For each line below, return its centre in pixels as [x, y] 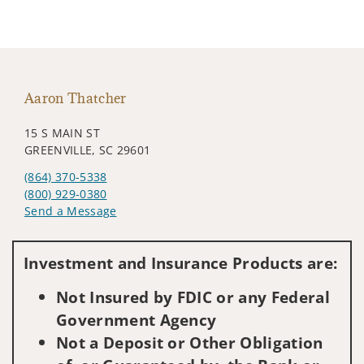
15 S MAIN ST [62, 133]
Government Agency [136, 320]
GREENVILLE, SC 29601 [88, 150]
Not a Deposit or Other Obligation [190, 343]
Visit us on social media [91, 236]
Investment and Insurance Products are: [181, 263]
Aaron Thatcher [76, 99]
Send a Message [71, 211]
